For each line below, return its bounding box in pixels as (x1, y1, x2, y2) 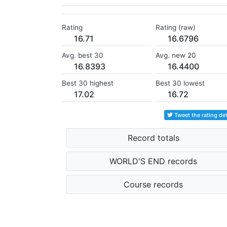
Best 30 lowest (155, 79, 205, 88)
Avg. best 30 (62, 51, 103, 60)
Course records (124, 179, 183, 190)
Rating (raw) (155, 23, 196, 32)
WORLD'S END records (109, 156, 198, 167)
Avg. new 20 (155, 51, 196, 60)
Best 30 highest (62, 79, 113, 88)
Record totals (127, 133, 179, 143)
